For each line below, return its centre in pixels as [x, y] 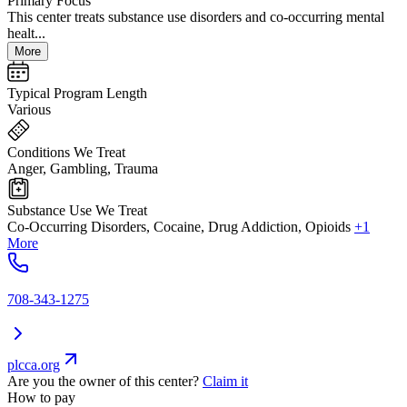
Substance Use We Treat [77, 211]
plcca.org [34, 365]
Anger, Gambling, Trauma [83, 169]
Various [29, 110]
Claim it [225, 382]
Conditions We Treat [66, 153]
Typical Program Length [77, 94]
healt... [26, 34]
